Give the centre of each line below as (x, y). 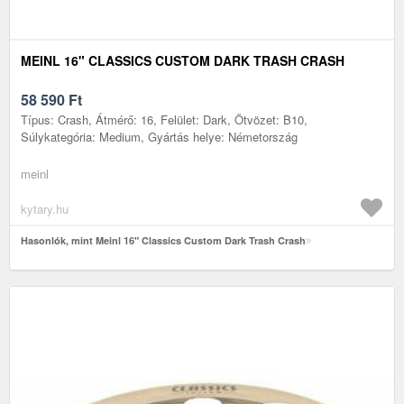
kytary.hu (45, 208)
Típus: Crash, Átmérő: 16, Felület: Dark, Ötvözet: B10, (164, 119)
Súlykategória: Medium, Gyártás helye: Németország (159, 136)
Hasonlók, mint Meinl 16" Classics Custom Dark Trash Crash (163, 240)
